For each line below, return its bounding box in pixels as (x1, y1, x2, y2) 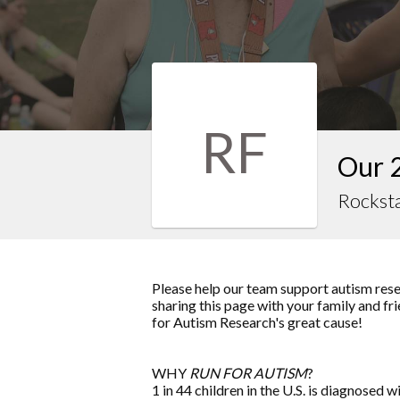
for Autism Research (152, 313, 275, 331)
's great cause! (275, 313, 365, 331)
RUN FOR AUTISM (189, 364, 307, 382)
